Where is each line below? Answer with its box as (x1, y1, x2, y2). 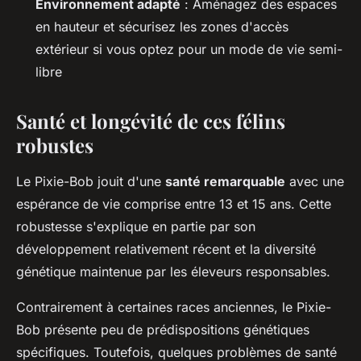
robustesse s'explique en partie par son (16, 218, 255, 234)
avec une (285, 172, 344, 189)
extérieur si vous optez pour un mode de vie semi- (35, 40, 342, 57)
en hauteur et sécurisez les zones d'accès (35, 18, 288, 35)
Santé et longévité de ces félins (16, 107, 285, 134)
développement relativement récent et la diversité (16, 240, 316, 257)
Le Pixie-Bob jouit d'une (16, 172, 165, 189)
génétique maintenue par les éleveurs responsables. (16, 263, 330, 280)
